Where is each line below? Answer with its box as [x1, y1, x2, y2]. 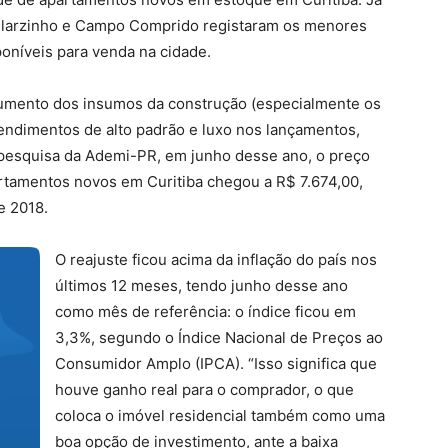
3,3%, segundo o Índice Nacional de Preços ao [55, 328, 383, 347]
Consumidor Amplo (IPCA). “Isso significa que [55, 354, 377, 373]
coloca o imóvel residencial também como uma [55, 406, 385, 425]
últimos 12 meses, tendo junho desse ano [55, 276, 348, 295]
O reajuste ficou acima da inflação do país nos [55, 250, 377, 269]
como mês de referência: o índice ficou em [55, 302, 356, 321]
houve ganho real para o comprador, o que [55, 380, 354, 399]
